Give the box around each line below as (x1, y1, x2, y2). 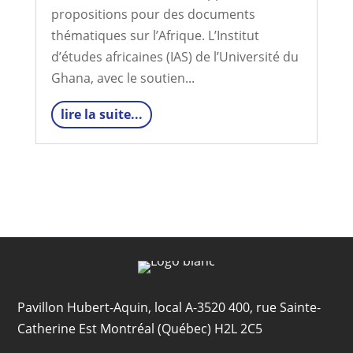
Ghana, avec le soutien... (50, 69, 195, 87)
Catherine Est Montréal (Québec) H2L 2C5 (17, 320, 263, 337)
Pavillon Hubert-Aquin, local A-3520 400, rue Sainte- (17, 299, 321, 316)
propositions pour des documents (50, 6, 255, 23)
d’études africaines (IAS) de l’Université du (50, 48, 299, 65)
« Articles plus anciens (35, 169, 166, 187)
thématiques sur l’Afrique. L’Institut (50, 27, 259, 44)
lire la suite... (60, 106, 143, 123)
